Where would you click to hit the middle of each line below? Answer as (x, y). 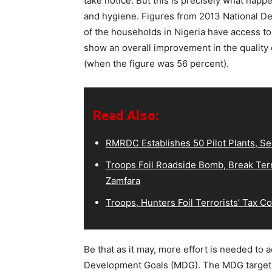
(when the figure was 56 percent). (156, 63)
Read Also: (126, 115)
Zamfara (123, 180)
